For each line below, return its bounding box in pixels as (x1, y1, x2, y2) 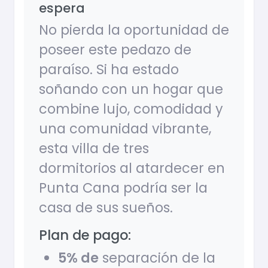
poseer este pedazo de (39, 40, 191, 60)
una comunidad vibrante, (39, 119, 211, 139)
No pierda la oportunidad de (39, 20, 229, 40)
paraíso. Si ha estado (39, 60, 179, 80)
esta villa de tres (39, 139, 149, 159)
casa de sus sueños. (39, 198, 173, 218)
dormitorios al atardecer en (39, 159, 225, 178)
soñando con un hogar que (39, 80, 223, 99)
